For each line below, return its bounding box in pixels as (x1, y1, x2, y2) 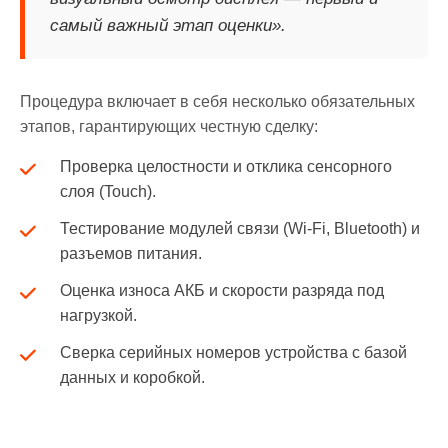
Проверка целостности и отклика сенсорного (60, 158, 392, 175)
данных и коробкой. (60, 369, 205, 386)
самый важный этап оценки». (50, 16, 286, 35)
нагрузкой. (60, 307, 137, 324)
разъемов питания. (60, 245, 202, 262)
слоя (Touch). (60, 183, 156, 200)
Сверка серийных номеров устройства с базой (60, 344, 407, 361)
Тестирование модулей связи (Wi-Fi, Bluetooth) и (60, 220, 420, 237)
